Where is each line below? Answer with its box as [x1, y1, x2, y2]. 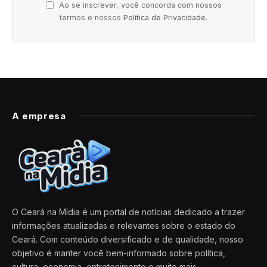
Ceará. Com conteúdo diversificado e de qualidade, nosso [12, 234, 243, 244]
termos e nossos [60, 13, 123, 22]
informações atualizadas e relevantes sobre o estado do [12, 220, 235, 231]
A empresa [12, 110, 66, 122]
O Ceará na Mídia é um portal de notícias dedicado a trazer [12, 206, 245, 217]
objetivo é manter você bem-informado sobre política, [12, 247, 225, 258]
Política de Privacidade [123, 13, 206, 22]
